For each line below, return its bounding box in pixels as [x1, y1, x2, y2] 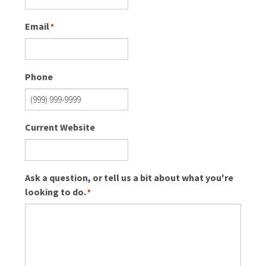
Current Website [25, 121, 96, 134]
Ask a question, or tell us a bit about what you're [25, 172, 234, 184]
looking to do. [25, 186, 87, 198]
